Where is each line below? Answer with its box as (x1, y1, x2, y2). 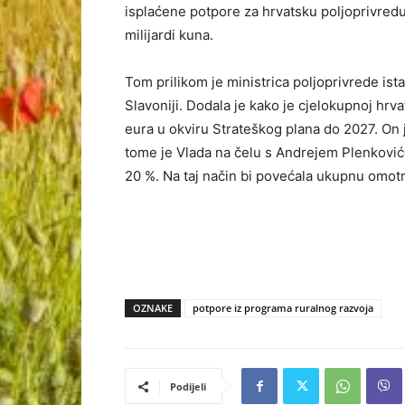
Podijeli (170, 380, 206, 393)
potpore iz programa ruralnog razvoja (193, 301, 373, 315)
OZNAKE (133, 301, 173, 315)
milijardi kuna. (125, 26, 213, 43)
